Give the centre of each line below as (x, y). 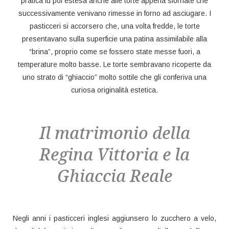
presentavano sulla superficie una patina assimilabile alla (114, 39)
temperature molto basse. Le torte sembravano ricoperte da (114, 64)
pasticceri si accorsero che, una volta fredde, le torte (114, 26)
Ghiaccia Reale (114, 176)
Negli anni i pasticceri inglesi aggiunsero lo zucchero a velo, (114, 218)
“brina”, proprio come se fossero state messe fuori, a (114, 52)
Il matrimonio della (114, 133)
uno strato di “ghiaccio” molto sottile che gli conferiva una (114, 77)
